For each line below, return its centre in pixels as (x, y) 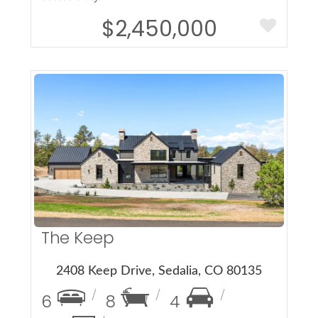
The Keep (77, 238)
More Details (159, 150)
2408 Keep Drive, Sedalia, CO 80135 (159, 272)
